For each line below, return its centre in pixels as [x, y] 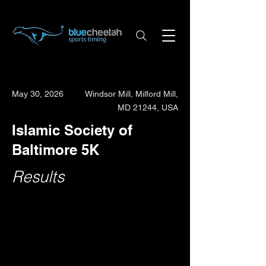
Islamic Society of [72, 130]
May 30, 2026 [38, 94]
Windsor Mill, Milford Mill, [132, 94]
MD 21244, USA [148, 107]
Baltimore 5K [56, 150]
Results [38, 177]
